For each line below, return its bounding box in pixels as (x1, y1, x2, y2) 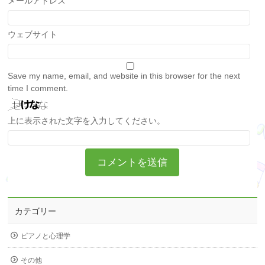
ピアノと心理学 (21, 232, 71, 240)
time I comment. (8, 83, 69, 93)
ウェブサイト (8, 30, 58, 39)
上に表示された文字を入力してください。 (8, 116, 166, 125)
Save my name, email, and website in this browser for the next (8, 71, 241, 80)
